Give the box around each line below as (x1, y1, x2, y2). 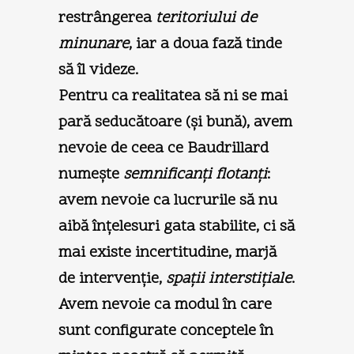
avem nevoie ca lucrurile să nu (58, 189, 277, 212)
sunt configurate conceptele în (58, 319, 273, 342)
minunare (58, 32, 129, 55)
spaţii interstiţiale (166, 267, 292, 290)
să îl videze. (58, 58, 138, 81)
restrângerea (58, 6, 156, 29)
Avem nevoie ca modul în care (58, 293, 272, 316)
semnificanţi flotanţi (123, 163, 267, 186)
